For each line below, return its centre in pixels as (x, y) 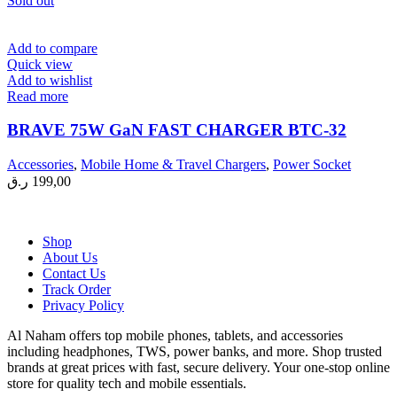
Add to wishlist (50, 80)
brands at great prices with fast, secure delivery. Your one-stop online (198, 367)
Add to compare (52, 48)
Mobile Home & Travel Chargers (173, 164)
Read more (38, 96)
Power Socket (312, 164)
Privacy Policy (83, 305)
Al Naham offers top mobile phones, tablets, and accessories (175, 335)
